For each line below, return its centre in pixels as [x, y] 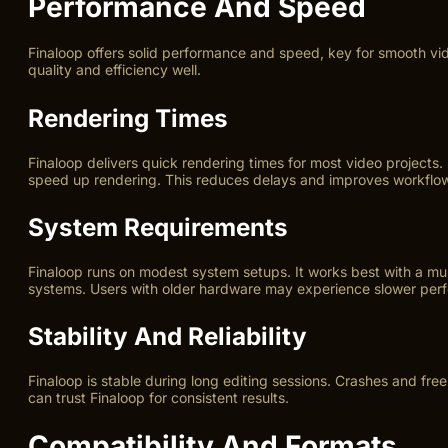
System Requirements [158, 226]
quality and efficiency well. [114, 70]
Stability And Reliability [167, 336]
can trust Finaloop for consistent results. [158, 398]
